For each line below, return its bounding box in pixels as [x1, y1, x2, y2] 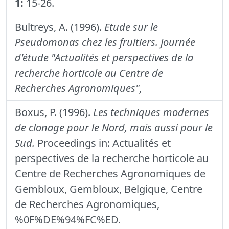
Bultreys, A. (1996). [15, 19, 104, 34]
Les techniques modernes [93, 105, 209, 119]
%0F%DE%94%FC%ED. [15, 212, 121, 226]
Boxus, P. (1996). [15, 105, 93, 119]
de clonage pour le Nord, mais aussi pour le [15, 120, 213, 134]
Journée [161, 35, 195, 49]
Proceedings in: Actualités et [35, 135, 171, 150]
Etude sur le [104, 19, 158, 34]
